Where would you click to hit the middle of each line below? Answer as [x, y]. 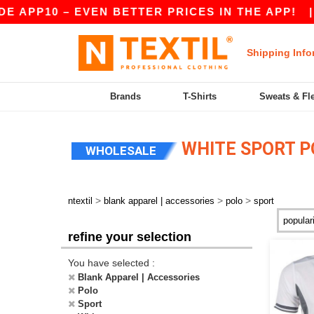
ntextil [80, 201]
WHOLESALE [121, 151]
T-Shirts [200, 96]
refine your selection [130, 237]
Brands [126, 96]
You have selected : [111, 263]
